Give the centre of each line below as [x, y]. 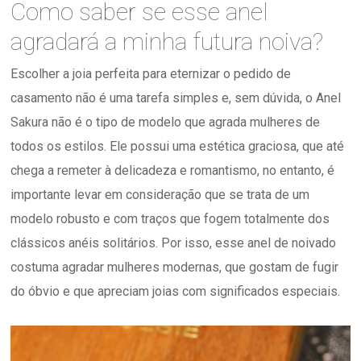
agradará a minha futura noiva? [167, 42]
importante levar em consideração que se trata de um [160, 195]
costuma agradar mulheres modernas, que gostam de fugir [175, 268]
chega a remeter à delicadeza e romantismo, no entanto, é [173, 171]
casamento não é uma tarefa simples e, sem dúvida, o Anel [176, 98]
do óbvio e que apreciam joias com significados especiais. [176, 292]
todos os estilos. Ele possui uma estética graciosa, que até [178, 147]
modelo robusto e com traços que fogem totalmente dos [170, 219]
